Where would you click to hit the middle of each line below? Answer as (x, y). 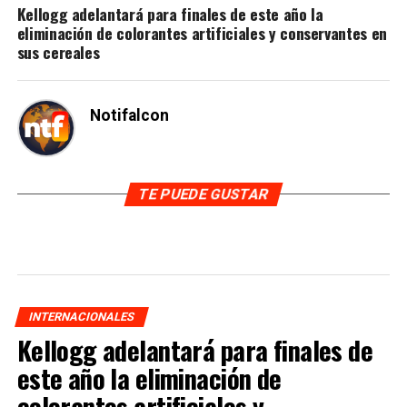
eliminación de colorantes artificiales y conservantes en (202, 32)
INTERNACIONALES (81, 316)
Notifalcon (129, 115)
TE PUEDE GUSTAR (203, 194)
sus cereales (58, 51)
